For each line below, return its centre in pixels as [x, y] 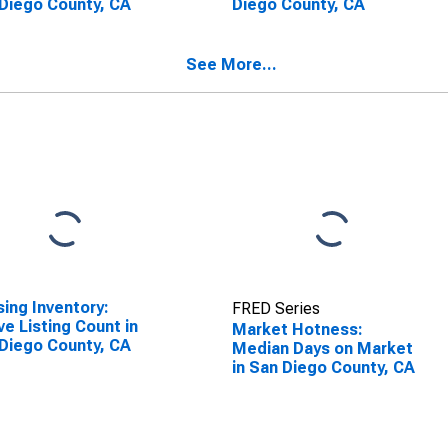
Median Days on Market [322, 348]
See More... [231, 64]
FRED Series [275, 308]
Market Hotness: [297, 329]
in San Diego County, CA [323, 367]
